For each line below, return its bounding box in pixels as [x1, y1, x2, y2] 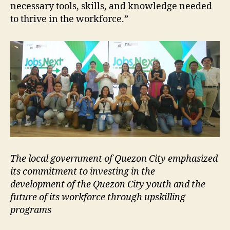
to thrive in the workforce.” [10, 13, 128, 25]
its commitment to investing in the [10, 165, 155, 178]
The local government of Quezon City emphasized [10, 152, 218, 165]
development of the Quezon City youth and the [10, 178, 205, 190]
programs [10, 204, 51, 216]
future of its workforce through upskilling [10, 191, 185, 203]
